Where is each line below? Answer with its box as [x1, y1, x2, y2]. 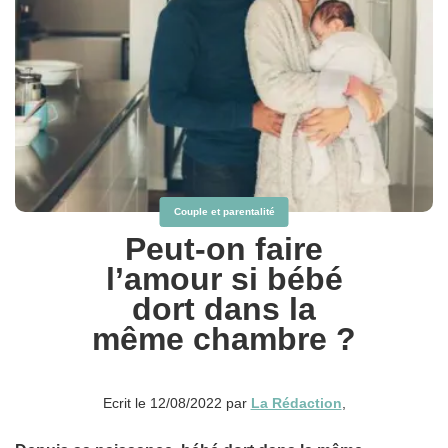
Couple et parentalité [173, 205, 275, 217]
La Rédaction [250, 394, 342, 411]
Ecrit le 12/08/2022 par [102, 394, 251, 411]
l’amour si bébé [105, 260, 343, 297]
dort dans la [132, 290, 316, 327]
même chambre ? [92, 320, 356, 357]
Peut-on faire [125, 230, 323, 267]
